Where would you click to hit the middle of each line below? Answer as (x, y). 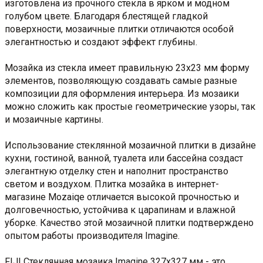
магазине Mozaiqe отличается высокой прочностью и (122, 197)
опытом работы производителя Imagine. (92, 235)
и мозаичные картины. (54, 119)
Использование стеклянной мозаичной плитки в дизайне (130, 145)
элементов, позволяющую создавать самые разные (121, 80)
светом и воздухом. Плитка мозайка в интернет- (112, 184)
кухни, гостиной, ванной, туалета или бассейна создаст (124, 158)
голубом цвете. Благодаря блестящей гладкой (106, 16)
